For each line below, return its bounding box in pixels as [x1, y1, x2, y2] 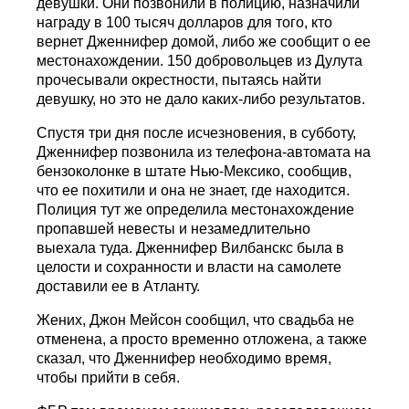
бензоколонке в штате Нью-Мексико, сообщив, [37, 163, 352, 180]
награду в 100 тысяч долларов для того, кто [37, 15, 333, 31]
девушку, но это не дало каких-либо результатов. [37, 91, 366, 108]
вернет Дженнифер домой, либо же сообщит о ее [37, 34, 372, 50]
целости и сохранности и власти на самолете [37, 259, 342, 276]
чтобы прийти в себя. [37, 370, 181, 386]
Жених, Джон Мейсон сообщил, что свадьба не [37, 312, 355, 329]
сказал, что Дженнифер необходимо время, [37, 351, 332, 367]
